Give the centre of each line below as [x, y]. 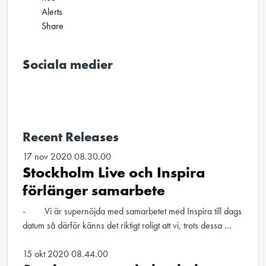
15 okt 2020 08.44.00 [65, 254]
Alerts [52, 12]
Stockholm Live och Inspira [114, 172]
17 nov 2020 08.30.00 [67, 156]
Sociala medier [68, 65]
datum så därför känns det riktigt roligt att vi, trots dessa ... [127, 225]
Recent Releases [71, 137]
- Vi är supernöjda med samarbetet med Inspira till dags [132, 211]
